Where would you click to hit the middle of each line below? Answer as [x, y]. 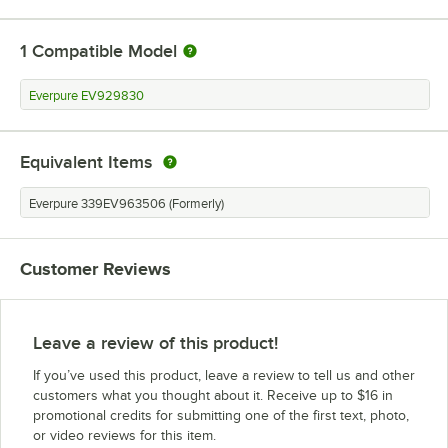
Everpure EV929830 [86, 95]
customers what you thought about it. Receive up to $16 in [213, 395]
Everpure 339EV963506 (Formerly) [126, 203]
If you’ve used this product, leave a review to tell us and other [224, 375]
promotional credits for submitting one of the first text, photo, [221, 415]
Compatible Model [104, 50]
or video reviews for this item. [124, 435]
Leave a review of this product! [155, 342]
